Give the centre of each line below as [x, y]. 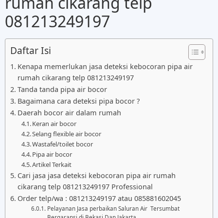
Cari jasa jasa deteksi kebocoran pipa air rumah [96, 175]
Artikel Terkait [52, 164]
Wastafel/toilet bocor [63, 144]
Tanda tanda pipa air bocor [62, 89]
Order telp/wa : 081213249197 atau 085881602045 [100, 198]
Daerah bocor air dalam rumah [69, 112]
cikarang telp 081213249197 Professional [85, 186]
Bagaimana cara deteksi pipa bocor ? [78, 101]
